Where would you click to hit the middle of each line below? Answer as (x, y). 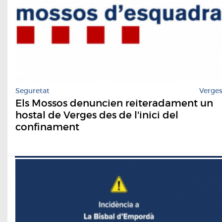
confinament (47, 127)
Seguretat (32, 91)
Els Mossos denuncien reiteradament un (114, 103)
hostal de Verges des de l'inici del (97, 115)
